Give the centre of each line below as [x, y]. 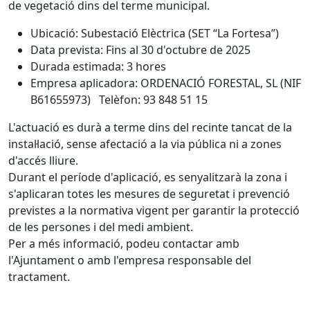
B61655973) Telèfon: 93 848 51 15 [119, 100]
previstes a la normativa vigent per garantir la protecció [154, 210]
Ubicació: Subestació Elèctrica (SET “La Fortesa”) [155, 33]
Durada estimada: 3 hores [98, 66]
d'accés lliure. [43, 161]
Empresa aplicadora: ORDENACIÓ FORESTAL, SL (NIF [166, 83]
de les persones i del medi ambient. [101, 227]
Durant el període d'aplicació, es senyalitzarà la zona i [148, 177]
